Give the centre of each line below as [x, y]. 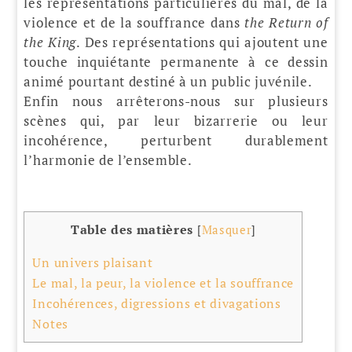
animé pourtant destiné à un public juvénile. [168, 81]
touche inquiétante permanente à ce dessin [176, 61]
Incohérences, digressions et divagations [157, 303]
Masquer [227, 229]
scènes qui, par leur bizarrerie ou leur [176, 120]
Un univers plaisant [93, 262]
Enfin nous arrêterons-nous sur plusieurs [176, 101]
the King [50, 42]
